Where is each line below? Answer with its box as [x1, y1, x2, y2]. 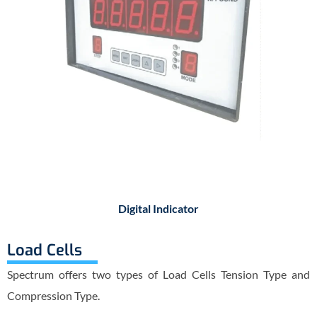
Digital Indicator [118, 201, 199, 215]
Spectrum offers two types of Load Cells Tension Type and [7, 267, 310, 281]
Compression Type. [7, 288, 100, 302]
